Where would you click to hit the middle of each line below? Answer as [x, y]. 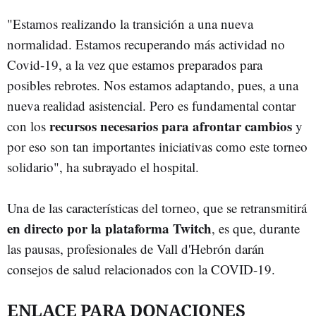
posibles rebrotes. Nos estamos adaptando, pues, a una [153, 85]
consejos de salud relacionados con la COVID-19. [141, 269]
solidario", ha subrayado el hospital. [103, 167]
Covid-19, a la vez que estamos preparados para [135, 65]
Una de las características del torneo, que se [122, 208]
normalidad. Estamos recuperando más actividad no [146, 44]
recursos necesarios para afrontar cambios [171, 126]
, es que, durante [256, 228]
